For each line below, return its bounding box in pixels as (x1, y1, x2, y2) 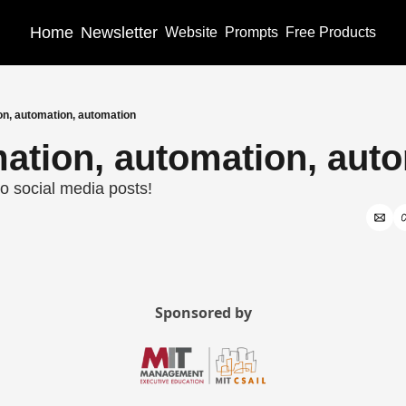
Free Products (285, 24, 376, 40)
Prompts (224, 24, 278, 40)
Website (164, 24, 217, 40)
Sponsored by (154, 303, 252, 323)
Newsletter (80, 23, 158, 42)
